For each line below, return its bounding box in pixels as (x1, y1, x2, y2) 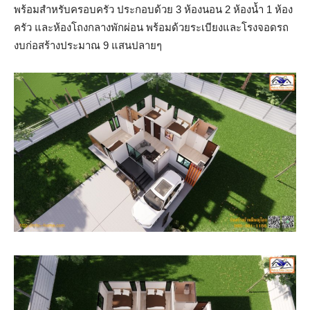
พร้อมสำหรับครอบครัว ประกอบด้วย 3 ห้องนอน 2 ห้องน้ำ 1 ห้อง (14, 3, 293, 16)
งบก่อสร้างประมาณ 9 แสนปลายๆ (14, 39, 162, 52)
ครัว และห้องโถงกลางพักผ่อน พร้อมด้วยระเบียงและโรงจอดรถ (14, 21, 289, 34)
